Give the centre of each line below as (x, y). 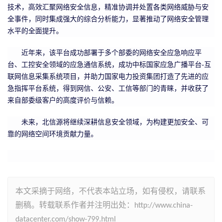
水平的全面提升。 (35, 31)
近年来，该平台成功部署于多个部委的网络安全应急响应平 (111, 53)
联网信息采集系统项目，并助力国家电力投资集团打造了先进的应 (108, 76)
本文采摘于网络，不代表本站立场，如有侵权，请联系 (111, 192)
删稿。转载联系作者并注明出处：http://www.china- (104, 205)
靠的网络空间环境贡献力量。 (53, 134)
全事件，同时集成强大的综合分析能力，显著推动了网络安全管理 (108, 19)
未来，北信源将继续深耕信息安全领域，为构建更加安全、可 (115, 122)
